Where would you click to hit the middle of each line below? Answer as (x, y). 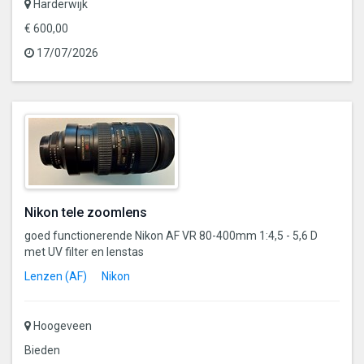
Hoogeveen (61, 325)
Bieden (42, 350)
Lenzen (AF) (56, 276)
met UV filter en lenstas (84, 251)
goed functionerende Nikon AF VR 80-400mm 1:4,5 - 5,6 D (171, 235)
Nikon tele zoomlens (86, 212)
